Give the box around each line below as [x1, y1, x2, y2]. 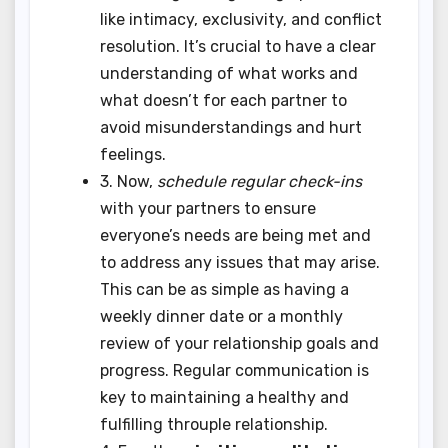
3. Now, [100, 171, 157, 191]
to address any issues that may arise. [100, 252, 380, 272]
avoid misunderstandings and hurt [100, 117, 362, 137]
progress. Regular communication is [100, 360, 369, 380]
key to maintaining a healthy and [100, 387, 349, 407]
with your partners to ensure [100, 198, 316, 218]
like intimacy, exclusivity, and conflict [100, 9, 382, 29]
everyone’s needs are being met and [100, 225, 371, 245]
